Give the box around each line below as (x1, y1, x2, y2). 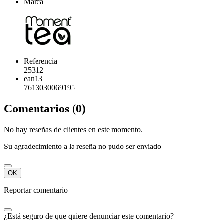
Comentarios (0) (4, 102, 86, 115)
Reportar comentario (4, 185, 68, 194)
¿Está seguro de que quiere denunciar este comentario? (4, 211, 174, 220)
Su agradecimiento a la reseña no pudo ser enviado (4, 142, 161, 150)
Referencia (24, 57, 57, 66)
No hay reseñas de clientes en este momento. (4, 125, 143, 134)
